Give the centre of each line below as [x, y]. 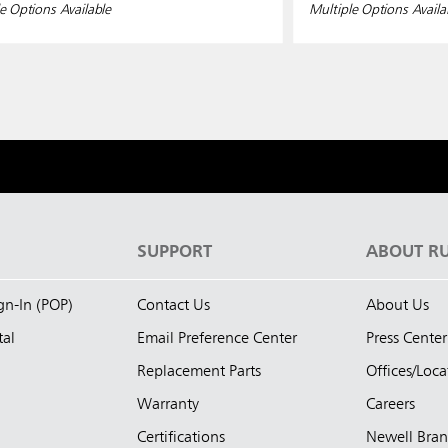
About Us [397, 306]
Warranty [168, 405]
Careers [390, 405]
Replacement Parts [199, 372]
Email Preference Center [217, 339]
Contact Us [173, 306]
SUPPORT [174, 252]
